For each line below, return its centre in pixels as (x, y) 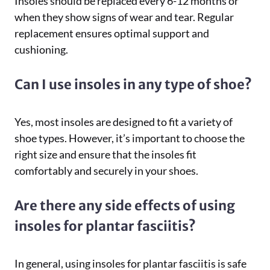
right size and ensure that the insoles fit (105, 154)
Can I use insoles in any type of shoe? (133, 84)
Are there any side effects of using (125, 206)
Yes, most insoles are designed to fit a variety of (124, 122)
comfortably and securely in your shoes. (106, 171)
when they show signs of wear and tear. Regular (124, 17)
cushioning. (41, 49)
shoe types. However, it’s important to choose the (130, 138)
